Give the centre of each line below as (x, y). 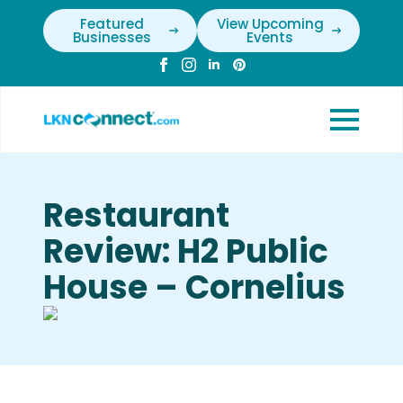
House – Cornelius (194, 287)
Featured (112, 24)
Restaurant (136, 215)
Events (270, 37)
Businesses (112, 37)
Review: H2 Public (186, 251)
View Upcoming (270, 24)
